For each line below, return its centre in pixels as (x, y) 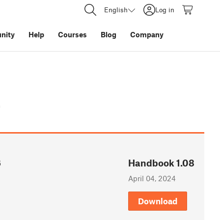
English (116, 10)
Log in (165, 10)
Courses (72, 34)
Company (147, 34)
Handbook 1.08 (161, 163)
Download (158, 201)
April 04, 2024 (152, 179)
